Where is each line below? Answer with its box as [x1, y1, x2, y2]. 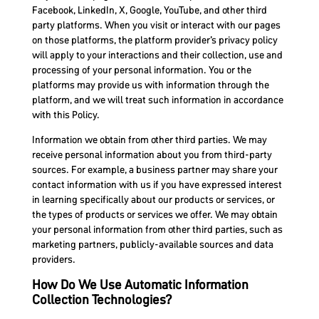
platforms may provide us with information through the [31, 77, 269, 92]
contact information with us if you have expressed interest [31, 177, 282, 192]
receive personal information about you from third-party [31, 147, 272, 162]
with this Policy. [31, 107, 100, 122]
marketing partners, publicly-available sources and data [31, 236, 273, 251]
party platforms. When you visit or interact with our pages [31, 17, 281, 32]
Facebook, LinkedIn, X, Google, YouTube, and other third [31, 2, 267, 17]
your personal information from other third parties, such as [31, 221, 283, 236]
